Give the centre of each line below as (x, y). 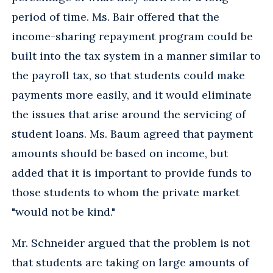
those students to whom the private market (126, 192)
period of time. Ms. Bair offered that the (115, 16)
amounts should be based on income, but (120, 153)
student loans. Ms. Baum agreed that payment (132, 133)
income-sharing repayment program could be (132, 36)
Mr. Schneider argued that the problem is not (131, 243)
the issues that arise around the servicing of (129, 114)
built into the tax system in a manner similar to (136, 55)
